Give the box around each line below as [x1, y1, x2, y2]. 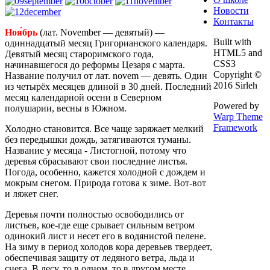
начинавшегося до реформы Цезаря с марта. [5, 60, 185, 70]
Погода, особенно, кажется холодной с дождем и [5, 167, 206, 177]
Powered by [213, 101, 259, 111]
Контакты [213, 16, 254, 27]
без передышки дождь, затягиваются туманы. [5, 134, 191, 145]
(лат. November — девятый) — [40, 27, 165, 37]
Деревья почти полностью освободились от [5, 209, 184, 219]
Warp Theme [213, 111, 263, 122]
